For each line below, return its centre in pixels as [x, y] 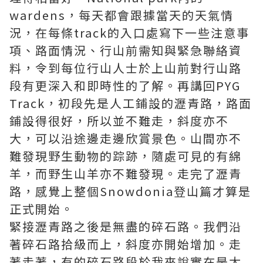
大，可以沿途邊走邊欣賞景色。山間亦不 [126, 138]
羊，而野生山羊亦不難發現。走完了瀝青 [126, 173]
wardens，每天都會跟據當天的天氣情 [122, 15]
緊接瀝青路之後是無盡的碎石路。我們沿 [126, 226]
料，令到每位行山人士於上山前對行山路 [126, 68]
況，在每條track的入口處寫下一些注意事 [129, 33]
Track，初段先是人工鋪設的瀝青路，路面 [131, 103]
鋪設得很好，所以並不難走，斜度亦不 [119, 121]
